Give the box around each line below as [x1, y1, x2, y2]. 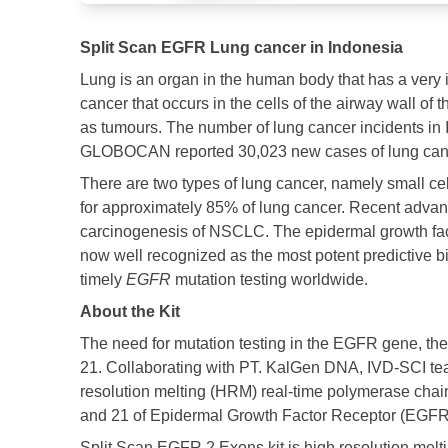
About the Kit [80, 302, 180, 320]
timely [80, 270, 126, 288]
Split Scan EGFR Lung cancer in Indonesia [80, 38, 403, 56]
